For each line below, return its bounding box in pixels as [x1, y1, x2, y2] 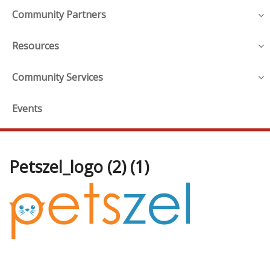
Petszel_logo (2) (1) [9, 155, 149, 178]
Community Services [12, 70, 103, 84]
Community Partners [12, 8, 106, 22]
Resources [12, 39, 59, 53]
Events [12, 101, 42, 115]
